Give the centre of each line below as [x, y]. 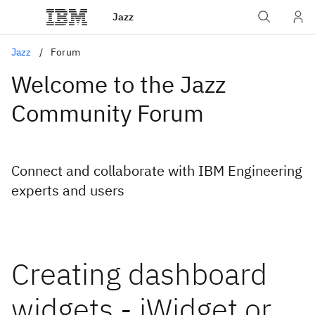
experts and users [68, 190]
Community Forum [108, 113]
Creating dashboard [139, 274]
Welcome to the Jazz [118, 84]
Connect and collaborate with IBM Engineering [157, 171]
